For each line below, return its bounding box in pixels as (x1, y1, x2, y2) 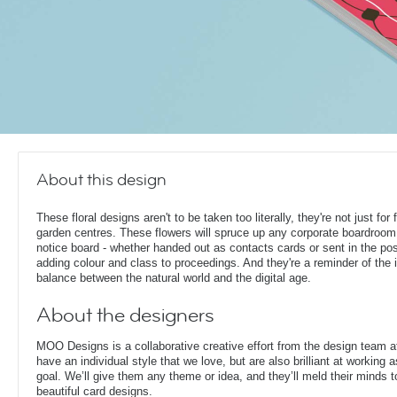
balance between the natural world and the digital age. (36, 271, 311, 284)
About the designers (36, 302, 214, 329)
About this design (36, 169, 167, 191)
